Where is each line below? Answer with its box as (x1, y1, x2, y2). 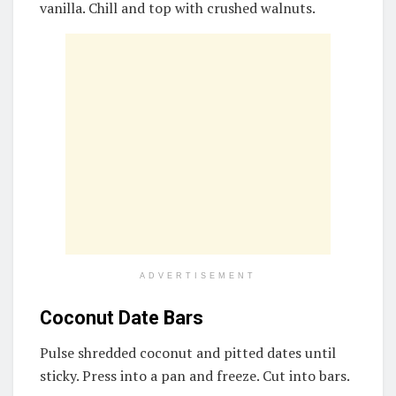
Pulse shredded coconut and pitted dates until (40, 343, 336, 362)
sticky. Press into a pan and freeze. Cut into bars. (40, 366, 350, 385)
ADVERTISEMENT (140, 270, 256, 280)
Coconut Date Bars (40, 307, 203, 330)
